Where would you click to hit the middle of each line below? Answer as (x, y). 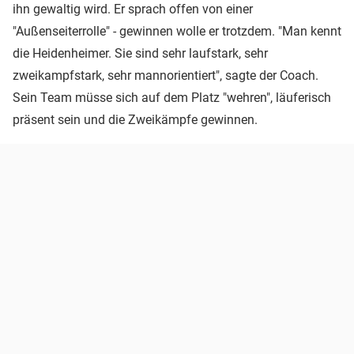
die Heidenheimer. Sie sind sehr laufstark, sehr (140, 54)
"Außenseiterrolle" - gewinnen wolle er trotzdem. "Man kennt (177, 32)
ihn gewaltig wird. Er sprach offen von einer (133, 9)
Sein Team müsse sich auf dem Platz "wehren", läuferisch (172, 98)
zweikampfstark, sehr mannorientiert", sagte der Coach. (166, 76)
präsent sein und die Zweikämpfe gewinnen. (135, 120)
